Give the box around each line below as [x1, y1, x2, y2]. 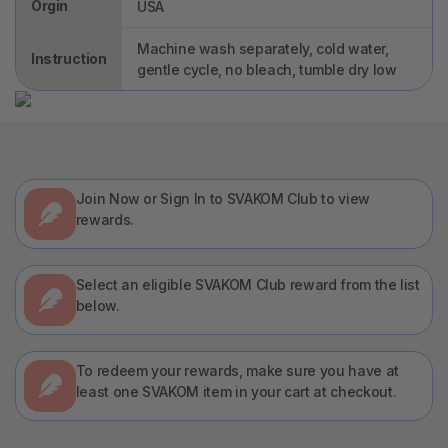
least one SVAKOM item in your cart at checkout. [75, 382, 397, 400]
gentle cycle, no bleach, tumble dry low [137, 60, 397, 78]
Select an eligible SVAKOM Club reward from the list [75, 275, 420, 293]
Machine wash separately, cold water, [137, 39, 389, 57]
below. [75, 296, 120, 314]
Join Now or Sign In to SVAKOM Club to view [75, 189, 370, 207]
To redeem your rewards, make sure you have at [75, 361, 399, 379]
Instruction [31, 49, 107, 67]
